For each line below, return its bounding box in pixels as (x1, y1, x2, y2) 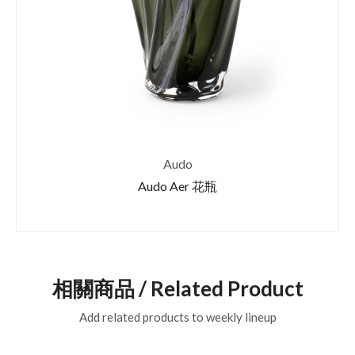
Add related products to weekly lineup (78, 310, 277, 325)
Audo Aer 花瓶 (138, 178, 217, 194)
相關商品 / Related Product (52, 276, 303, 302)
